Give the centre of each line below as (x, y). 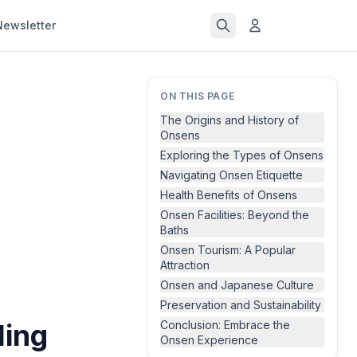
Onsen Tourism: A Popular (228, 250)
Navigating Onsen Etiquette (231, 175)
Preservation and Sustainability (241, 305)
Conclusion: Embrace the (225, 325)
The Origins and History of (229, 120)
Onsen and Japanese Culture (237, 285)
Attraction (185, 265)
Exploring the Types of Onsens (242, 155)
